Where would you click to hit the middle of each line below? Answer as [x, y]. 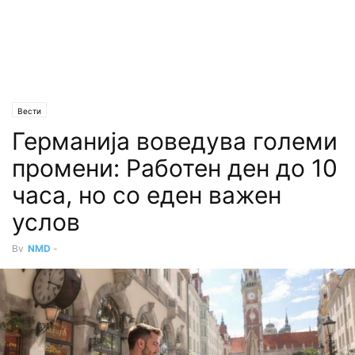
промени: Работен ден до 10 [175, 168]
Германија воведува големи [175, 141]
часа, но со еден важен [147, 195]
